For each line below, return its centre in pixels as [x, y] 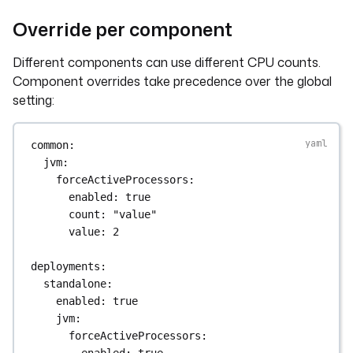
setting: [33, 100]
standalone [75, 283]
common [50, 145]
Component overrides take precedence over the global [172, 81]
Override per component [123, 29]
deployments [66, 266]
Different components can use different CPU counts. [167, 62]
